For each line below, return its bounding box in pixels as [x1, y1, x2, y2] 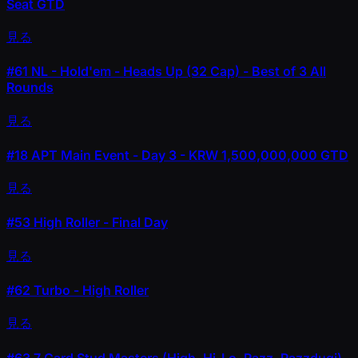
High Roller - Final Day [30, 214, 168, 231]
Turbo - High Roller [30, 282, 149, 298]
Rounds [6, 79, 54, 96]
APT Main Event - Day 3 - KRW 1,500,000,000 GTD [28, 146, 348, 163]
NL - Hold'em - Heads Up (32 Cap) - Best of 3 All [28, 63, 326, 80]
